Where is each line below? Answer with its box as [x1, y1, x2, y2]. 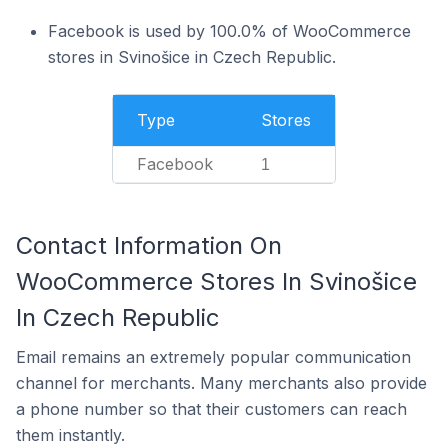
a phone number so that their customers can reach [16, 399, 407, 419]
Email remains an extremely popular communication [16, 347, 411, 367]
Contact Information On [16, 231, 282, 260]
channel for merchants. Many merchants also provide [16, 373, 427, 393]
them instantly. [16, 425, 125, 445]
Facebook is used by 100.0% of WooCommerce [48, 21, 411, 41]
